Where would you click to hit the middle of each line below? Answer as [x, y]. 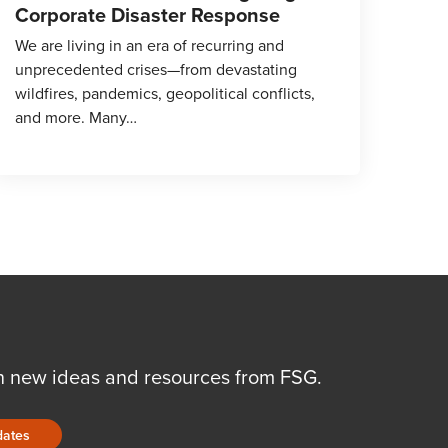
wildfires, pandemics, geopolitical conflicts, [165, 93]
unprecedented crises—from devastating [156, 69]
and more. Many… [76, 117]
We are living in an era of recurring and [149, 45]
